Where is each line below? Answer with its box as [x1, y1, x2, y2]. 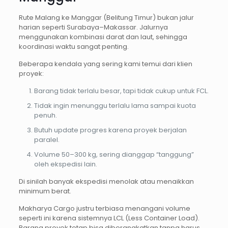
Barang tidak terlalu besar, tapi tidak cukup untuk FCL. [34, 86, 209, 96]
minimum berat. [18, 186, 71, 196]
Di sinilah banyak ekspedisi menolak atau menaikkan [18, 177, 194, 187]
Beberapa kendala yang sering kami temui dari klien [18, 59, 192, 69]
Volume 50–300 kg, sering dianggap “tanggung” [34, 150, 194, 160]
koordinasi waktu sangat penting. [18, 42, 129, 52]
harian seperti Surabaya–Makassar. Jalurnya [18, 22, 168, 33]
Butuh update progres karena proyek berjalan [34, 125, 187, 135]
